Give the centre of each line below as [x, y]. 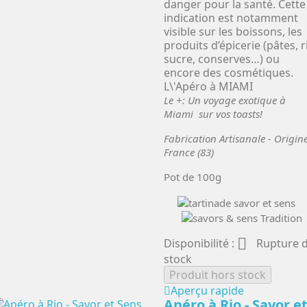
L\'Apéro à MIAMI [208, 87]
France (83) [189, 152]
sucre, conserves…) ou [222, 59]
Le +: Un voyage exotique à [225, 100]
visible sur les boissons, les [233, 32]
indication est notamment [231, 18]
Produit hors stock [218, 275]
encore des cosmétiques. [230, 73]
